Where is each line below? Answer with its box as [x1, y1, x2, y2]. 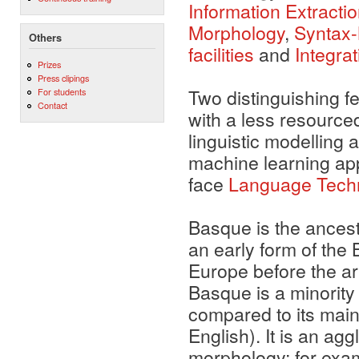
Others [29, 30, 62, 45]
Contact [37, 99, 67, 112]
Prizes [37, 57, 61, 71]
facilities [188, 41, 259, 67]
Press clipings [37, 71, 89, 85]
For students [37, 85, 86, 99]
